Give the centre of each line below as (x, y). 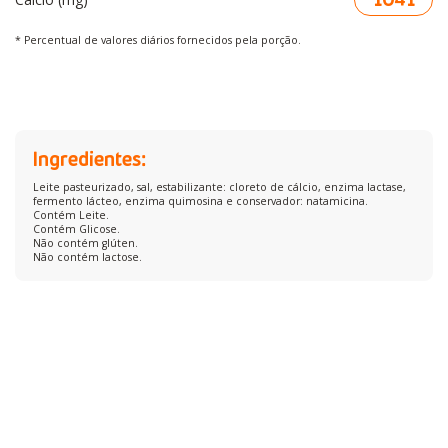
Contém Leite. (70, 214)
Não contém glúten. (85, 242)
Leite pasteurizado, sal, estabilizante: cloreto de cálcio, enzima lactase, (219, 186)
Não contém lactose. (87, 256)
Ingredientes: (89, 158)
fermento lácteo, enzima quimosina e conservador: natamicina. (200, 200)
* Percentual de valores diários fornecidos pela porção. (158, 40)
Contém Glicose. (76, 228)
